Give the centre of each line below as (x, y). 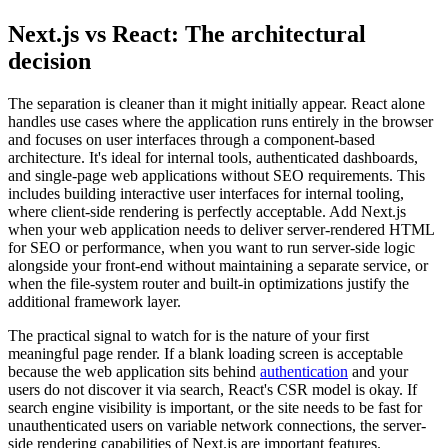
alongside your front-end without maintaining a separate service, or (218, 265)
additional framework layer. (94, 301)
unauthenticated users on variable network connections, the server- (217, 425)
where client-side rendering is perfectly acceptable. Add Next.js (207, 211)
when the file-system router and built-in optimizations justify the (208, 283)
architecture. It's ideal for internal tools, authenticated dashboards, (213, 157)
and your (378, 371)
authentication (304, 371)
